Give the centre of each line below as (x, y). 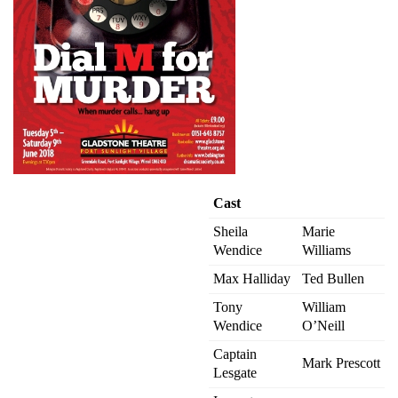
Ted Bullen (333, 278)
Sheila (231, 231)
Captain (235, 354)
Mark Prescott (341, 362)
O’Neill (323, 325)
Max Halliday (252, 278)
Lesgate (235, 372)
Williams (326, 250)
